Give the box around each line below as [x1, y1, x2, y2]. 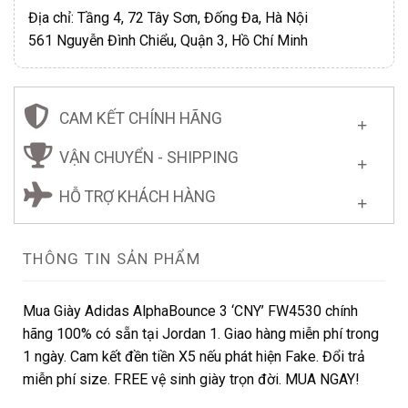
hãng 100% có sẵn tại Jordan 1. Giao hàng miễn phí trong [23, 324, 379, 342]
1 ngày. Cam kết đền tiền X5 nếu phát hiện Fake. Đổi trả [23, 347, 365, 365]
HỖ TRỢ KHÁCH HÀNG [59, 187, 216, 206]
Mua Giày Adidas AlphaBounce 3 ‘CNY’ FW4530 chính [23, 301, 358, 320]
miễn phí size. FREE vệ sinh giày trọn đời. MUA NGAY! [23, 370, 360, 388]
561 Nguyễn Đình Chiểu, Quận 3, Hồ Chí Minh [28, 31, 308, 49]
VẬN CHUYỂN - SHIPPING [59, 148, 239, 167]
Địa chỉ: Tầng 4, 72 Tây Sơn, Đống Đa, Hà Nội [28, 8, 308, 26]
